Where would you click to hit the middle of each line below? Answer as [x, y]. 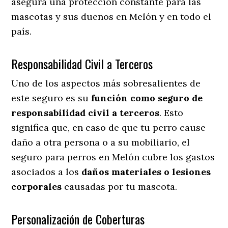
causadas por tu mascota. [120, 186]
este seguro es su [51, 98]
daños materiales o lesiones [146, 172]
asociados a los [47, 172]
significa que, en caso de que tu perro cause [109, 127]
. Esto [172, 112]
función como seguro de [147, 98]
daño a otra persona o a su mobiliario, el [101, 142]
